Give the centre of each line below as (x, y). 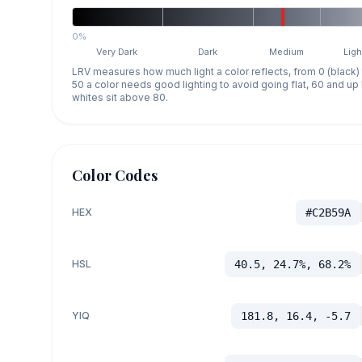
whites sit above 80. (120, 97)
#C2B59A (328, 212)
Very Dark (117, 51)
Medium (287, 51)
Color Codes (115, 175)
